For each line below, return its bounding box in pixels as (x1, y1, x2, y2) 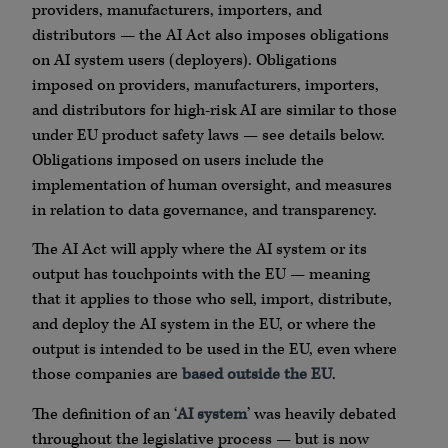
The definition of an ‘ (32, 403, 177, 425)
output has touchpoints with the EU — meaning (32, 264, 370, 286)
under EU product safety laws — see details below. (32, 125, 385, 147)
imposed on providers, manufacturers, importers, (32, 75, 379, 97)
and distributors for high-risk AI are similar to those (32, 100, 397, 122)
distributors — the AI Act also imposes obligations (32, 25, 389, 47)
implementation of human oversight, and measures (32, 175, 392, 197)
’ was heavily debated (247, 403, 396, 425)
